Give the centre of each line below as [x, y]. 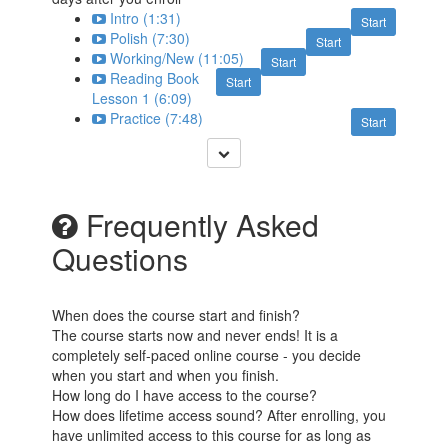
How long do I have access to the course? [185, 394]
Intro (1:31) [146, 17]
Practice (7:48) [157, 117]
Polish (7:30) [150, 37]
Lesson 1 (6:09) [142, 97]
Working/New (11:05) [177, 57]
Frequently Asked [199, 224]
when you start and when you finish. [166, 374]
